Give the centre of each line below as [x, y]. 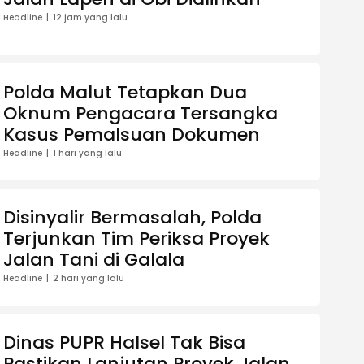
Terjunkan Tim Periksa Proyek [136, 239]
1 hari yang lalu [87, 154]
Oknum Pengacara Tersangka [141, 114]
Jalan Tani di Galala [94, 260]
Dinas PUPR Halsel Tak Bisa [124, 343]
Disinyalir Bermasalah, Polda [132, 218]
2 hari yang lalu [89, 279]
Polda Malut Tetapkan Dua [125, 93]
